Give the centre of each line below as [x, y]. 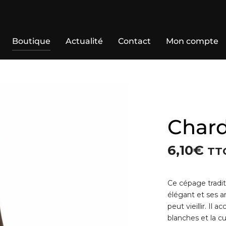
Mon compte [192, 41]
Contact [134, 41]
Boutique [31, 41]
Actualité [84, 41]
